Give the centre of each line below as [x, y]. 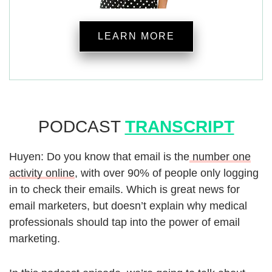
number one [220, 157]
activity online [42, 173]
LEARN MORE [136, 36]
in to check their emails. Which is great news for [124, 190]
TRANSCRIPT [179, 127]
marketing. [35, 239]
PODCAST [81, 127]
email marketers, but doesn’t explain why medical [128, 206]
